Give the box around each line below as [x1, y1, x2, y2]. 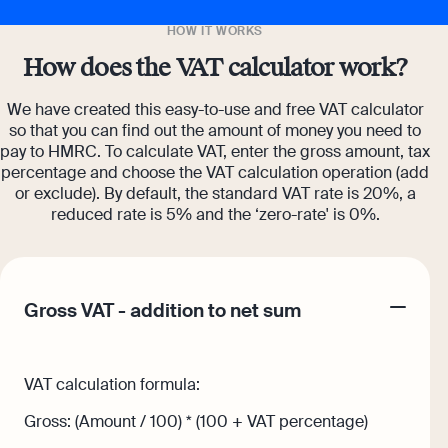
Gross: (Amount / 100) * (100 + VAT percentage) [24, 410, 368, 432]
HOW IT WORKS [166, 22, 264, 39]
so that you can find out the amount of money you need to [9, 119, 421, 141]
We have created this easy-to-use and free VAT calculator [6, 98, 424, 120]
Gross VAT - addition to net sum [24, 299, 301, 324]
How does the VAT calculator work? [22, 52, 408, 83]
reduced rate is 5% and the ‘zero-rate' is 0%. [50, 203, 380, 225]
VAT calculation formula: [24, 373, 200, 395]
